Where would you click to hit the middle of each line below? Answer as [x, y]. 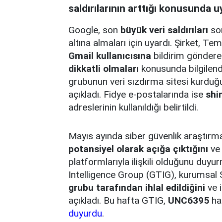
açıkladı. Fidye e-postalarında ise [137, 94]
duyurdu [85, 213]
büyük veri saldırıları [164, 30]
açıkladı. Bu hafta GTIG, [118, 200]
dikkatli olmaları [104, 68]
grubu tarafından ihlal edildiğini [137, 187]
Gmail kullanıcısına [110, 55]
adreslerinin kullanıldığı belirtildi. [133, 107]
